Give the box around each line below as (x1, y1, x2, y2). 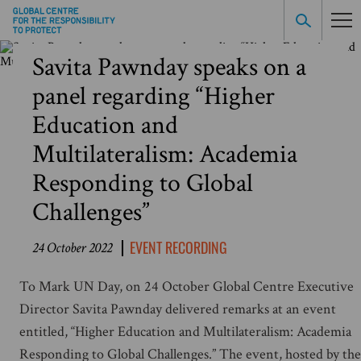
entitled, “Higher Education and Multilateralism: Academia (19, 322, 351, 341)
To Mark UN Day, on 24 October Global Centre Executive (19, 277, 354, 296)
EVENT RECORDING (130, 237, 227, 258)
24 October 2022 (32, 239, 112, 257)
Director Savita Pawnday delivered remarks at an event (19, 300, 336, 318)
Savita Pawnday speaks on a (32, 51, 306, 84)
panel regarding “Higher (32, 80, 275, 113)
